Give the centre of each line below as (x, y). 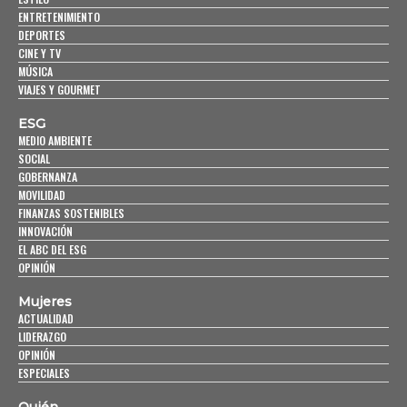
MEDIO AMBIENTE (55, 141)
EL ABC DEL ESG (52, 250)
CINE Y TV (40, 54)
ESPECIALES (44, 373)
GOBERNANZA (48, 177)
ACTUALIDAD (46, 319)
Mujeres (45, 302)
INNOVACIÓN (45, 232)
